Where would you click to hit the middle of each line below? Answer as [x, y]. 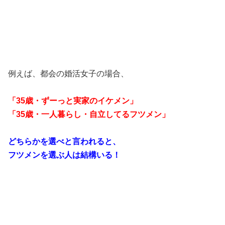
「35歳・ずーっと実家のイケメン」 [73, 101]
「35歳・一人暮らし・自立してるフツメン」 [89, 115]
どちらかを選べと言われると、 [64, 142]
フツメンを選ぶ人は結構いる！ [64, 155]
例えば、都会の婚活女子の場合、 [68, 74]
